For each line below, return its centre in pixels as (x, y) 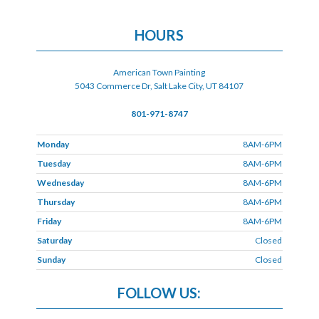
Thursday (56, 202)
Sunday (51, 259)
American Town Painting (159, 72)
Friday (49, 221)
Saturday (54, 240)
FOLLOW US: (159, 292)
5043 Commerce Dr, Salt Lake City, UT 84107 (159, 85)
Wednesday (60, 182)
